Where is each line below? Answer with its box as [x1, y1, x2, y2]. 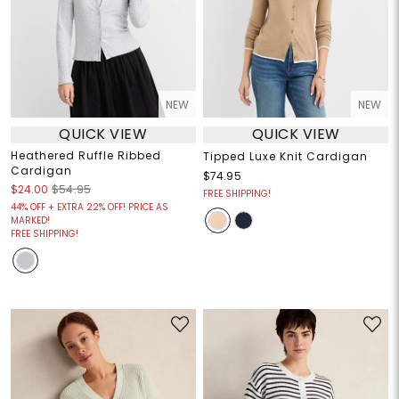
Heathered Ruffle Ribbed [10, 147, 161, 163]
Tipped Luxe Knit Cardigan [203, 148, 368, 164]
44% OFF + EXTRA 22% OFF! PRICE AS [10, 199, 168, 214]
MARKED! [10, 213, 50, 227]
